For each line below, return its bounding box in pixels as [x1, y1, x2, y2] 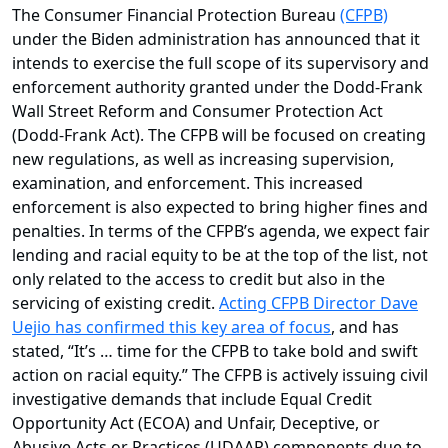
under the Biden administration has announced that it [12, 28, 420, 51]
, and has [331, 316, 399, 339]
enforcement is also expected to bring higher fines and [12, 196, 428, 219]
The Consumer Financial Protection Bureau [12, 4, 340, 27]
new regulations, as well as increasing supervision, [12, 148, 394, 171]
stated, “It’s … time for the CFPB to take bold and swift [12, 340, 418, 363]
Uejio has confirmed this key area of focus [12, 316, 331, 339]
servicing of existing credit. [12, 292, 219, 315]
